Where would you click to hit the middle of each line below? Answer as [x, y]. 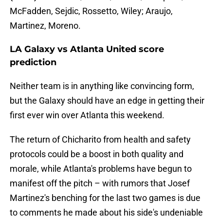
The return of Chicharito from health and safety [100, 140]
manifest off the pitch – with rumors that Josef [100, 183]
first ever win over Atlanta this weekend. [87, 115]
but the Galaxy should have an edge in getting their [107, 101]
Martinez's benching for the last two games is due [105, 198]
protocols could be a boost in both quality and [97, 154]
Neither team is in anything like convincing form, [102, 86]
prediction [33, 63]
